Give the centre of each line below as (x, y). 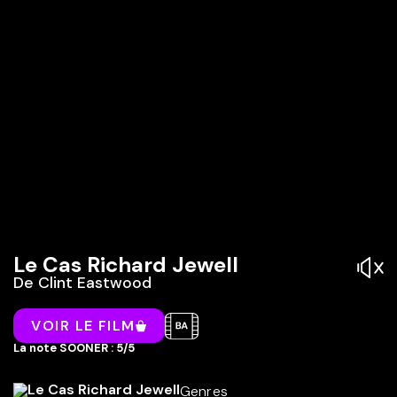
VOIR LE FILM (83, 325)
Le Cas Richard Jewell (126, 265)
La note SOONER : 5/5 (74, 348)
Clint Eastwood (95, 283)
